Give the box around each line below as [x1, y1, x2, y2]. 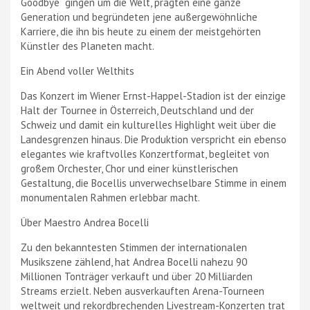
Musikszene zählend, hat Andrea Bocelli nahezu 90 [21, 255, 247, 268]
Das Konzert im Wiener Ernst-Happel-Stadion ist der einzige [21, 89, 286, 102]
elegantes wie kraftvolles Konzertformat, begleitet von [21, 147, 269, 161]
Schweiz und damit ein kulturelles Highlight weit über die [21, 118, 276, 131]
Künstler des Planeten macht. [21, 39, 154, 53]
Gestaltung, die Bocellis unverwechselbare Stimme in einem [21, 176, 286, 190]
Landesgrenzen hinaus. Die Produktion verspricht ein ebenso [21, 132, 286, 146]
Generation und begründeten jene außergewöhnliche [21, 10, 257, 24]
